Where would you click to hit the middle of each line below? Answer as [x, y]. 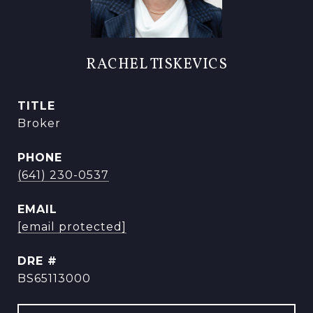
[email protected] [72, 227]
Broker [39, 123]
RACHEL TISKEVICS [156, 65]
